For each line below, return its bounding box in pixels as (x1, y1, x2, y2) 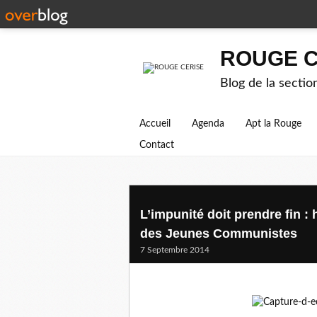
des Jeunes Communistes (140, 226, 297, 241)
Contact (139, 140, 174, 150)
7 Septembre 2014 (140, 246, 209, 254)
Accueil (139, 119, 171, 129)
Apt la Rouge (246, 119, 301, 129)
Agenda (192, 119, 224, 129)
